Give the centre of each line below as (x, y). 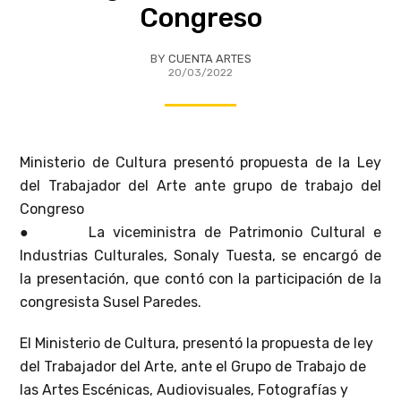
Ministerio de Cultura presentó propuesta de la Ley (200, 163)
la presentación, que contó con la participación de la (200, 279)
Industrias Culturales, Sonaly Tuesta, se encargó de (200, 256)
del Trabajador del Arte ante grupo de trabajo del (200, 186)
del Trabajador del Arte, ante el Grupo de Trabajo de (193, 367)
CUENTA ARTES (209, 59)
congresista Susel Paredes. (111, 303)
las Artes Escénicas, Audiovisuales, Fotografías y (184, 390)
